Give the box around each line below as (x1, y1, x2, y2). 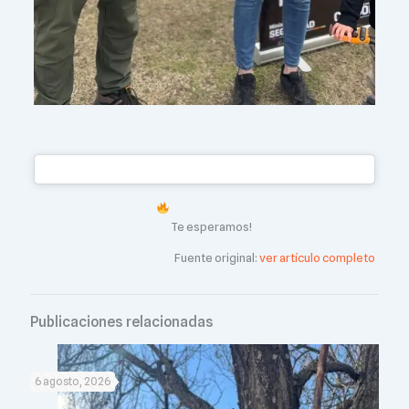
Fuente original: (174, 250, 260, 266)
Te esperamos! (168, 219, 252, 235)
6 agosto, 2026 (35, 374, 110, 389)
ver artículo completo (259, 250, 376, 266)
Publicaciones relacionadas (30, 313, 214, 331)
